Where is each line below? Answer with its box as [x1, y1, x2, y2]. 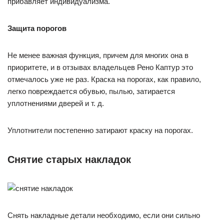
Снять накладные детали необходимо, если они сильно [7, 211, 200, 219]
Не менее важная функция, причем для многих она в [7, 51, 188, 59]
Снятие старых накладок [7, 154, 131, 165]
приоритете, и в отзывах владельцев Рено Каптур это [7, 63, 193, 71]
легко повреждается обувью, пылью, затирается [7, 87, 175, 95]
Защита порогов [7, 24, 66, 32]
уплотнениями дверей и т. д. [7, 99, 104, 107]
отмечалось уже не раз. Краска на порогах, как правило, [7, 75, 201, 83]
